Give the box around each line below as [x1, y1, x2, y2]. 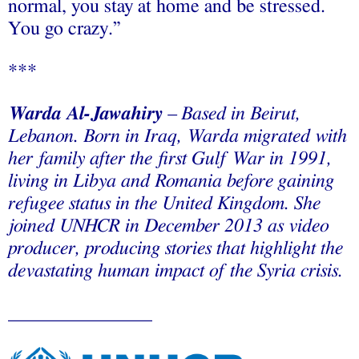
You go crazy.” [8, 18, 121, 38]
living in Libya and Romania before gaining [8, 171, 334, 191]
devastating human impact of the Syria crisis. [8, 260, 343, 280]
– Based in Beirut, [162, 103, 301, 123]
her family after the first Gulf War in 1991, [8, 148, 332, 168]
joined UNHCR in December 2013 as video [8, 216, 329, 236]
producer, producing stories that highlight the [8, 238, 343, 258]
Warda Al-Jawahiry [8, 103, 162, 123]
